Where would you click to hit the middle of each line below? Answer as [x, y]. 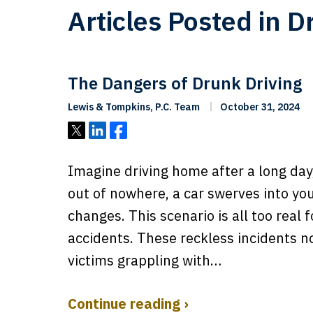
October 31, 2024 [259, 107]
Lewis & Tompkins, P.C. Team [134, 107]
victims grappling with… [145, 260]
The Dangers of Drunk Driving [185, 83]
